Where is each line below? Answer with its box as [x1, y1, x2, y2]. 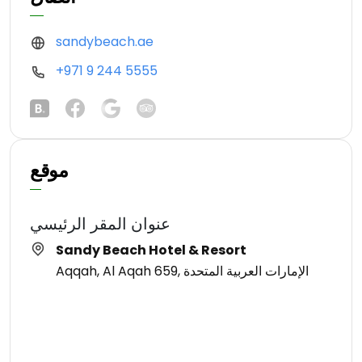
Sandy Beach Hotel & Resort [56, 240, 246, 259]
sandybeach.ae [56, 32, 154, 52]
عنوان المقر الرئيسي [30, 212, 170, 235]
